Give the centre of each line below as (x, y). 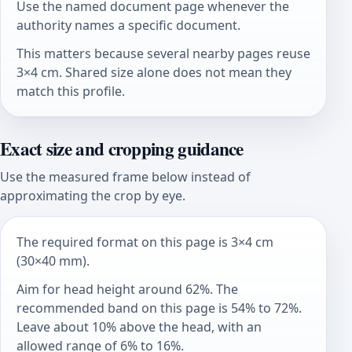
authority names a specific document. (128, 26)
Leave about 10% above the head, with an (139, 326)
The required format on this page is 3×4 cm (145, 242)
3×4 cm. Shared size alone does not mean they (154, 72)
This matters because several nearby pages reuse (163, 53)
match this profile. (71, 91)
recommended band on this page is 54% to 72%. (159, 308)
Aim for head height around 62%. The (127, 289)
